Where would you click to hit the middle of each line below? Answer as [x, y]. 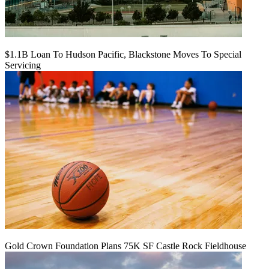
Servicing [23, 65]
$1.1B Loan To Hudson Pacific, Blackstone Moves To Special [123, 55]
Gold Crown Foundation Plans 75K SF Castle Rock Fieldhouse [125, 246]
